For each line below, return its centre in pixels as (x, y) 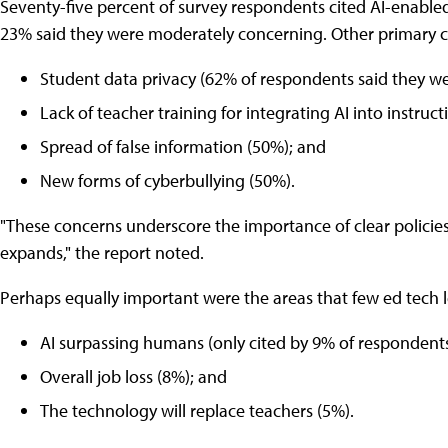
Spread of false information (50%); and (183, 146)
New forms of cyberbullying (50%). (167, 180)
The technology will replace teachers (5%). (197, 410)
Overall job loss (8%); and (133, 376)
